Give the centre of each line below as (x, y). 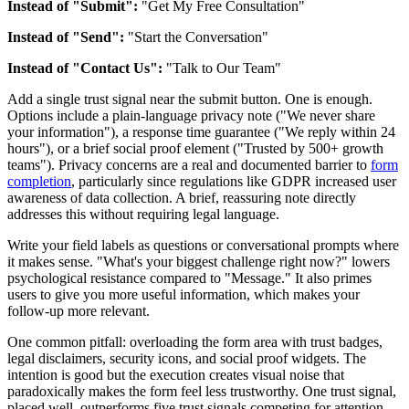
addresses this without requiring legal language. (143, 215)
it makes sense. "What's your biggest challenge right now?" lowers (199, 262)
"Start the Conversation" (196, 37)
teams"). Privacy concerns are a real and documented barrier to (189, 165)
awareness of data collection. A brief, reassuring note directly (182, 198)
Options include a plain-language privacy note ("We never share (191, 116)
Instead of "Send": (66, 37)
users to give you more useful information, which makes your (184, 295)
